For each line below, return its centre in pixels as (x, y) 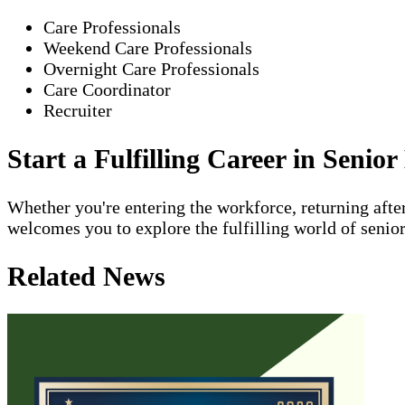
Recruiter (78, 110)
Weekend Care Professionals (148, 47)
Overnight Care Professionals (151, 68)
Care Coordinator (107, 89)
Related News (86, 276)
